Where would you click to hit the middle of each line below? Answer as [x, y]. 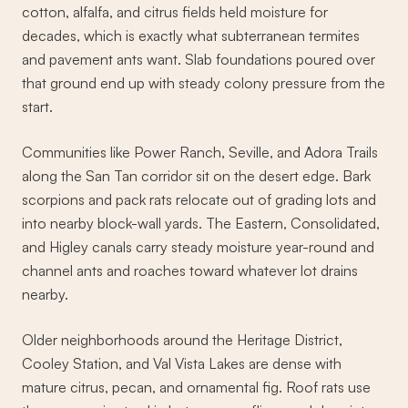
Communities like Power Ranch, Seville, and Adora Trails [200, 153]
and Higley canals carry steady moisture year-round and [198, 247]
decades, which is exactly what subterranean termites [191, 36]
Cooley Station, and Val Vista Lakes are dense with [182, 364]
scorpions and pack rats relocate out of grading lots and [199, 200]
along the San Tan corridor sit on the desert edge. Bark [196, 176]
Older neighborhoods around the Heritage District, [182, 340]
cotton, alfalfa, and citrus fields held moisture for [175, 12]
